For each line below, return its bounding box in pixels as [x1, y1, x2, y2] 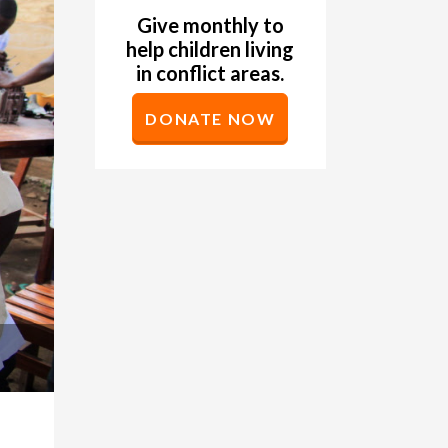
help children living [126, 37, 295, 61]
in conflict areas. [136, 61, 285, 85]
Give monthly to [136, 13, 284, 37]
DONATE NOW [145, 109, 276, 128]
